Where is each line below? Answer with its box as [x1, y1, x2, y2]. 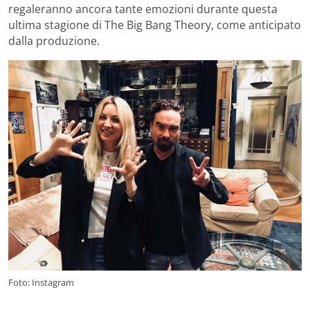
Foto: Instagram [8, 276, 74, 289]
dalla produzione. [8, 33, 100, 48]
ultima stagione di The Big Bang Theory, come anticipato [8, 17, 301, 33]
